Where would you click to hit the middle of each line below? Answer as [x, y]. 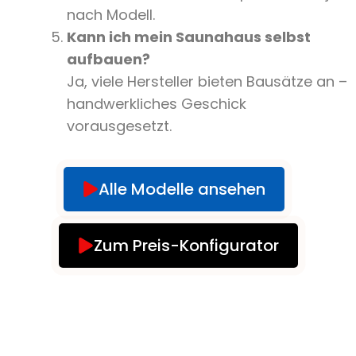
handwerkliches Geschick [157, 104]
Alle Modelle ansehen [182, 190]
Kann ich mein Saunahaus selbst [189, 37]
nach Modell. [111, 15]
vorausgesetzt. [119, 126]
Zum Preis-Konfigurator [186, 246]
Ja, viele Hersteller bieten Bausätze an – [207, 82]
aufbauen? [108, 60]
